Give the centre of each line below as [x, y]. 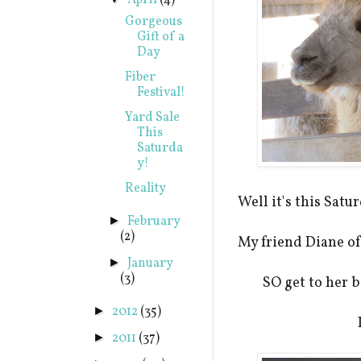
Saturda [160, 148]
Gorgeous [153, 22]
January [151, 263]
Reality [145, 189]
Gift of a [160, 37]
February [154, 222]
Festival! [161, 93]
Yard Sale [152, 118]
